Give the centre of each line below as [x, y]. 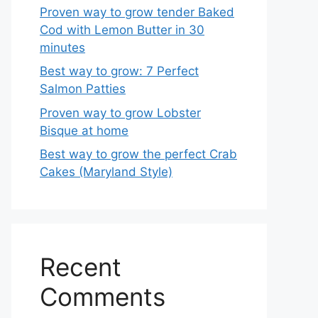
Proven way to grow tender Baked [137, 12]
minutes [62, 47]
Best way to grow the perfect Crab [138, 154]
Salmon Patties [83, 89]
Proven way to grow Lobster [120, 113]
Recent [81, 267]
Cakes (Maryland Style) [106, 172]
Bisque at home [84, 130]
